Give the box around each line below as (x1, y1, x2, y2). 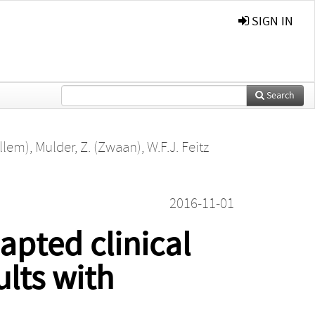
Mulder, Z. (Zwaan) (34, 139, 141, 156)
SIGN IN (249, 14, 293, 29)
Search (264, 89, 295, 101)
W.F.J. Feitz (146, 139, 209, 156)
